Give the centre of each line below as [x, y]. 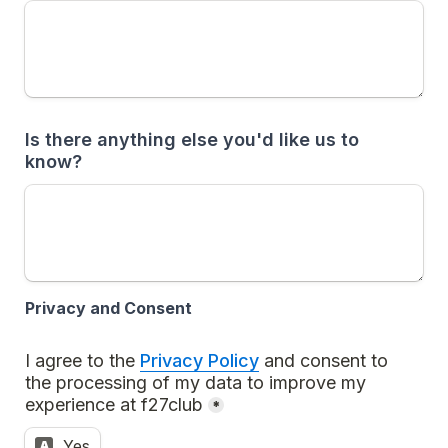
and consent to [323, 360]
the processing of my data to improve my [195, 382]
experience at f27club [114, 404]
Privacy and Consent [108, 308]
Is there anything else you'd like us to [192, 139]
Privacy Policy [199, 360]
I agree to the [82, 360]
